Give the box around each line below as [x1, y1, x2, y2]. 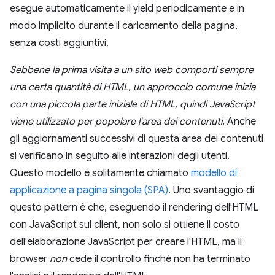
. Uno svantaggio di [168, 184, 254, 196]
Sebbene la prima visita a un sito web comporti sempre [10, 63, 254, 76]
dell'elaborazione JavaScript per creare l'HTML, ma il [10, 235, 242, 248]
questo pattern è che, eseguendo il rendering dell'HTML [10, 201, 258, 214]
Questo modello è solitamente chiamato [10, 166, 191, 179]
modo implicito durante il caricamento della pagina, [10, 19, 238, 32]
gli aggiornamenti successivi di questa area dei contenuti [10, 132, 263, 145]
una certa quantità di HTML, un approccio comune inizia [10, 80, 255, 93]
